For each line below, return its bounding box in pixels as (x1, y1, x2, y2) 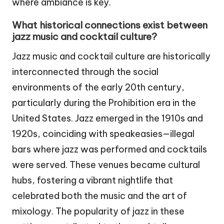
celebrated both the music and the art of (12, 190, 187, 202)
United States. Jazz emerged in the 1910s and (12, 112, 203, 124)
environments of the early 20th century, (12, 81, 184, 93)
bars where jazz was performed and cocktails (12, 143, 207, 155)
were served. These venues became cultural (12, 159, 200, 171)
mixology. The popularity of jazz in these (12, 205, 184, 217)
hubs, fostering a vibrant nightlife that (12, 174, 173, 186)
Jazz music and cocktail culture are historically (12, 50, 210, 62)
